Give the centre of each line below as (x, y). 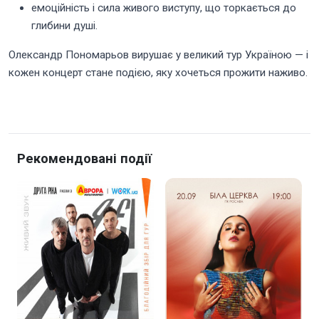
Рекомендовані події (84, 158)
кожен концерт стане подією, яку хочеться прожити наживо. (158, 72)
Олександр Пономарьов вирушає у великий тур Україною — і (158, 54)
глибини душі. (64, 25)
